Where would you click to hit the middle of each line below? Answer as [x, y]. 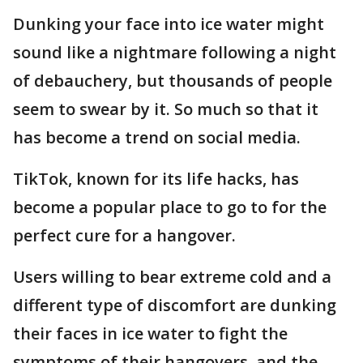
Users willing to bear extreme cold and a [172, 277]
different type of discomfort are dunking [175, 305]
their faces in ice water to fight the [150, 333]
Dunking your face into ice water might [169, 24]
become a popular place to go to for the [170, 207]
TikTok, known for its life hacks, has [156, 179]
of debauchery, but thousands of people [173, 81]
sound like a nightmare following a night [175, 52]
